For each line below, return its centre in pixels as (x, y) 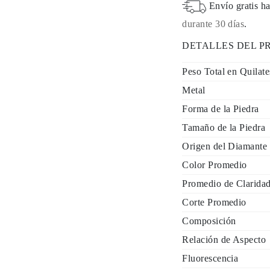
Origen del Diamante (225, 146)
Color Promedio (215, 165)
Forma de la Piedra (221, 109)
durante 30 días (213, 24)
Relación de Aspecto (224, 240)
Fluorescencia (210, 258)
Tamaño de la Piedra (224, 127)
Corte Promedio (214, 202)
